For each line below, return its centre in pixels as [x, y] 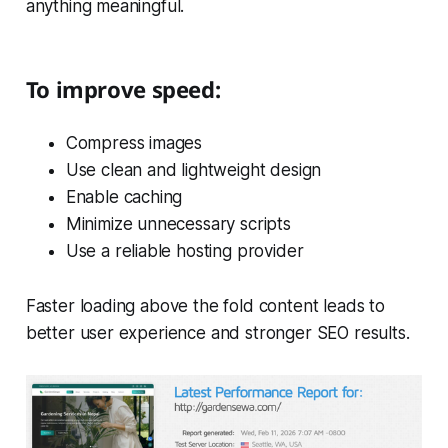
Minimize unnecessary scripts [178, 224]
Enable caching [124, 197]
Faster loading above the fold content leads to [205, 306]
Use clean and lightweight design [193, 170]
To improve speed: [123, 89]
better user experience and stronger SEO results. [217, 333]
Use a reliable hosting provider [184, 251]
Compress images [134, 143]
